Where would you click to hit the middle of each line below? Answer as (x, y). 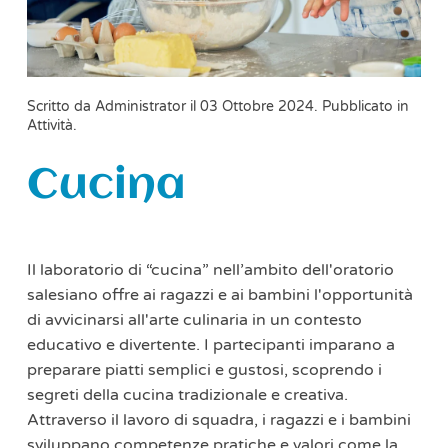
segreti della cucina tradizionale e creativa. (187, 394)
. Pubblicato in (361, 106)
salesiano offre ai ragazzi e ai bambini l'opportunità (219, 294)
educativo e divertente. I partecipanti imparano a (210, 344)
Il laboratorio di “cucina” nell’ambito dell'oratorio (210, 269)
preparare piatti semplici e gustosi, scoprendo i (204, 369)
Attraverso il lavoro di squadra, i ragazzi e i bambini (218, 419)
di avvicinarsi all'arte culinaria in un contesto (194, 319)
